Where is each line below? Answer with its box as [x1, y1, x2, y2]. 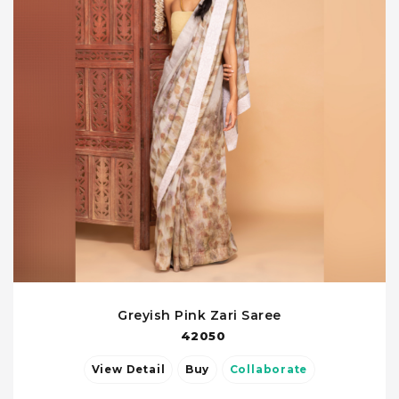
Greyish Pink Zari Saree [118, 307, 281, 324]
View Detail [126, 363, 166, 377]
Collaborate [229, 363, 308, 377]
